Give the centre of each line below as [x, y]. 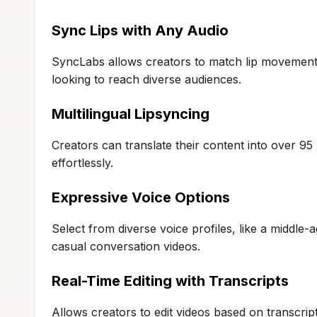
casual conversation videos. [126, 246]
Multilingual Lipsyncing [131, 114]
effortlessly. [82, 162]
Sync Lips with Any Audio [140, 30]
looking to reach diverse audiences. [146, 79]
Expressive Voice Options [141, 197]
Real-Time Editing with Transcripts [170, 281]
